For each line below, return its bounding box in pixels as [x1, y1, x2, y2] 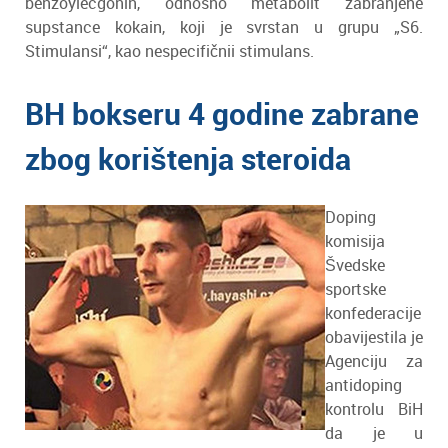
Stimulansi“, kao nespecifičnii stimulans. [25, 40, 314, 62]
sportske [325, 278, 386, 300]
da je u [325, 422, 423, 444]
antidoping [325, 374, 402, 396]
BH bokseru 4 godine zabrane [25, 93, 419, 134]
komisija [325, 230, 385, 252]
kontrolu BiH [325, 398, 423, 420]
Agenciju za [325, 350, 423, 372]
